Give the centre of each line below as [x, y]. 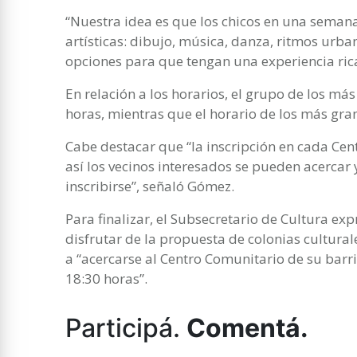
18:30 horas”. [106, 278]
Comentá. [247, 328]
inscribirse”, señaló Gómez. [150, 186]
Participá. [126, 328]
